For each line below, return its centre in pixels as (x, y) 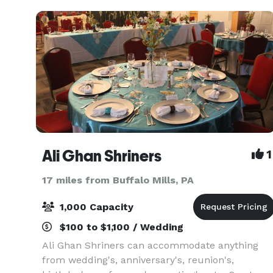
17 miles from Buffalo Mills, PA (118, 180)
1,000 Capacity (95, 207)
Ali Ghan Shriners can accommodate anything (150, 245)
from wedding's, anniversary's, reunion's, (138, 260)
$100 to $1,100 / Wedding (120, 227)
